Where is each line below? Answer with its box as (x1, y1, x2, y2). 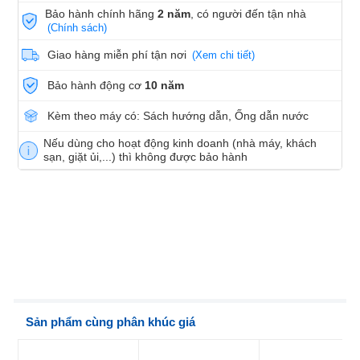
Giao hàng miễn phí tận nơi (47, 48, 190, 62)
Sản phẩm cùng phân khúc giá (26, 315, 195, 329)
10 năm (145, 79, 184, 92)
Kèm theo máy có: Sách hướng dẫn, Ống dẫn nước (47, 109, 309, 123)
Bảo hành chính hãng (45, 7, 158, 21)
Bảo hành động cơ (47, 79, 145, 92)
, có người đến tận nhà (190, 7, 310, 21)
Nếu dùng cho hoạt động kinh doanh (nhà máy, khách (43, 137, 317, 150)
